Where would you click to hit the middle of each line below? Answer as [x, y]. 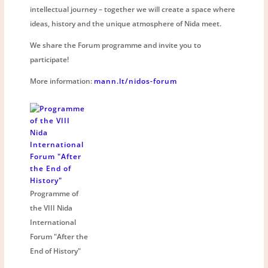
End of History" [56, 251]
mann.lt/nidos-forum [136, 81]
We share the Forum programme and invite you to [116, 45]
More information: [62, 81]
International [53, 222]
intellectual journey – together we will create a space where [133, 9]
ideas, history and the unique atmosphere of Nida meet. [126, 23]
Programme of [54, 193]
